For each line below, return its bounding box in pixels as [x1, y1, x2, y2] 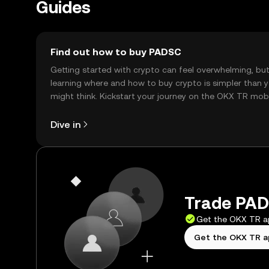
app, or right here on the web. [50, 104, 169, 114]
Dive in [50, 118, 80, 130]
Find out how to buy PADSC [50, 46, 181, 58]
